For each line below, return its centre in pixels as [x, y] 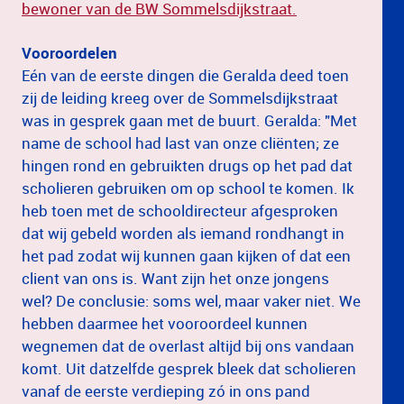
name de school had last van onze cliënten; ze [180, 142]
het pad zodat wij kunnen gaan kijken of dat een [186, 255]
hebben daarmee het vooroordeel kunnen [165, 323]
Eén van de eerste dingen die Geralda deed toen [185, 75]
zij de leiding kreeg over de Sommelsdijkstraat [180, 97]
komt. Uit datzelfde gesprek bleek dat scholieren [189, 368]
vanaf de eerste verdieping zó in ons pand [166, 390]
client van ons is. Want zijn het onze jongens [175, 278]
